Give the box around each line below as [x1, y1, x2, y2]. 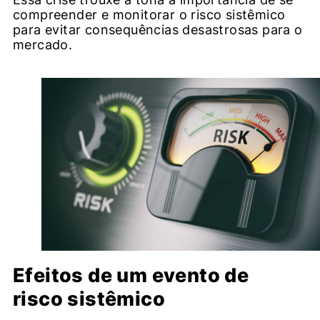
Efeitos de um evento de [13, 263, 249, 287]
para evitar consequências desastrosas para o [13, 22, 303, 38]
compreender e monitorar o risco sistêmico [13, 7, 286, 23]
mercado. [13, 37, 73, 53]
